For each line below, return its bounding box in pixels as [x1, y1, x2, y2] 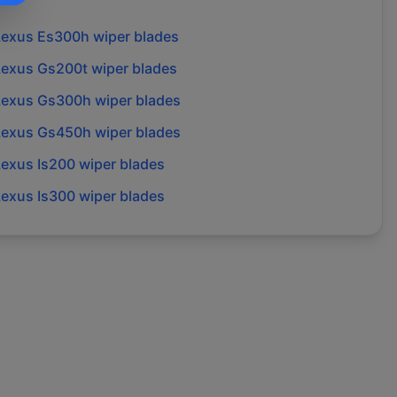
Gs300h [36, 91, 91, 110]
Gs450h [36, 123, 91, 142]
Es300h [36, 27, 90, 46]
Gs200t [36, 59, 88, 78]
